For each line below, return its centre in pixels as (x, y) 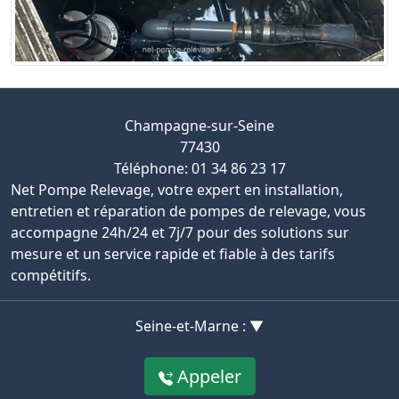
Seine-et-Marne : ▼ (199, 326)
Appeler (207, 376)
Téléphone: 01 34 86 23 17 (199, 168)
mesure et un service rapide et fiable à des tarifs (173, 253)
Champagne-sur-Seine (199, 125)
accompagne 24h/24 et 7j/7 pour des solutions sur (180, 232)
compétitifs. (51, 275)
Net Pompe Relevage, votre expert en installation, (177, 189)
